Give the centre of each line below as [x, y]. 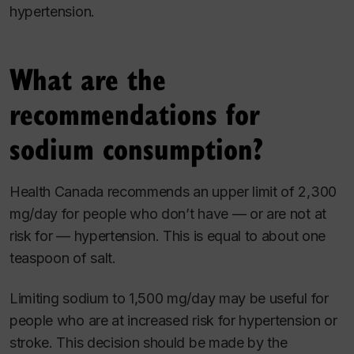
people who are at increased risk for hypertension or [173, 320]
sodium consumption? [136, 148]
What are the [88, 79]
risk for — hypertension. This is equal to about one [168, 236]
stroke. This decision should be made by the [149, 342]
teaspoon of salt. [63, 258]
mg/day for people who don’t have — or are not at [168, 214]
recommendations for [135, 113]
